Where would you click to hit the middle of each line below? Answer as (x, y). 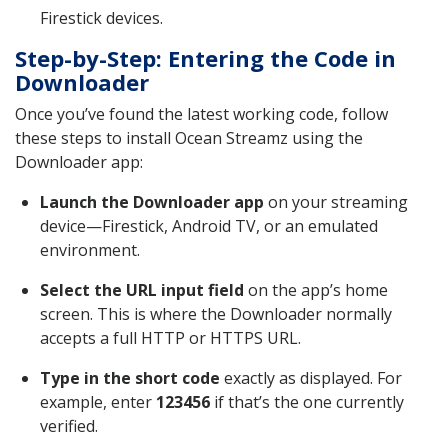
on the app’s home (316, 290)
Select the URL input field (142, 290)
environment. (90, 250)
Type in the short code (130, 378)
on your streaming (336, 202)
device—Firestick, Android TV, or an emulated (209, 226)
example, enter (98, 402)
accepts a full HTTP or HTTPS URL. (170, 338)
